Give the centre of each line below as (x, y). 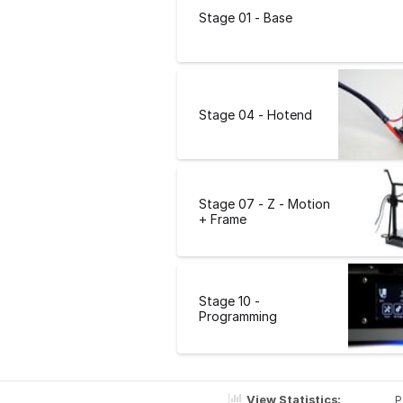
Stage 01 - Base (246, 17)
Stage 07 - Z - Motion (264, 204)
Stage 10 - (229, 301)
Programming (238, 317)
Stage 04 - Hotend (255, 114)
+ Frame (223, 219)
